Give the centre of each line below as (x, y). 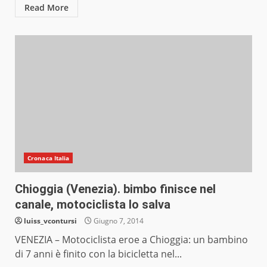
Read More (46, 8)
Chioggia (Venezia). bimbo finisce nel (115, 189)
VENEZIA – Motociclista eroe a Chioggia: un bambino (131, 240)
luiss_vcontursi (50, 221)
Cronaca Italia (49, 158)
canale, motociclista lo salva (93, 205)
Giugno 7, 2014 (118, 221)
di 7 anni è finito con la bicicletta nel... (98, 254)
